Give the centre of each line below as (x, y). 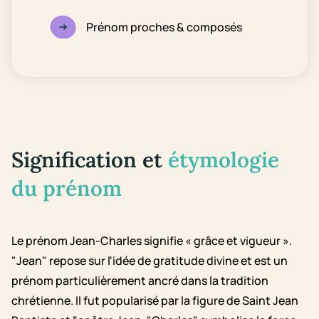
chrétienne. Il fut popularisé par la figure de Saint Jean (155, 300)
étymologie (224, 159)
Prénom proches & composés (164, 27)
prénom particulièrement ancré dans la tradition (140, 281)
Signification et (90, 159)
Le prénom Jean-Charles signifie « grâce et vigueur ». (152, 241)
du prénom (67, 188)
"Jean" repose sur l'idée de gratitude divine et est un (150, 261)
